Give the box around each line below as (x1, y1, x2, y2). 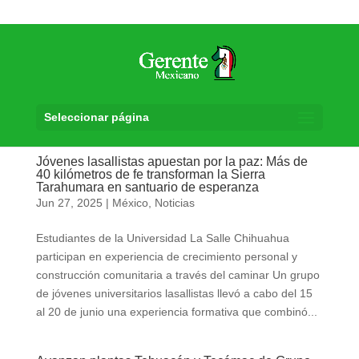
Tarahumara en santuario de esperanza (35, 180, 259, 194)
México (111, 196, 148, 209)
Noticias (154, 196, 195, 209)
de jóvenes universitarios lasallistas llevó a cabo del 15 (35, 287, 313, 300)
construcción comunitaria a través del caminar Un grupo (35, 268, 320, 281)
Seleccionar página (43, 111, 149, 123)
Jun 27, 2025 (35, 196, 103, 209)
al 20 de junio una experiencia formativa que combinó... (35, 305, 317, 318)
